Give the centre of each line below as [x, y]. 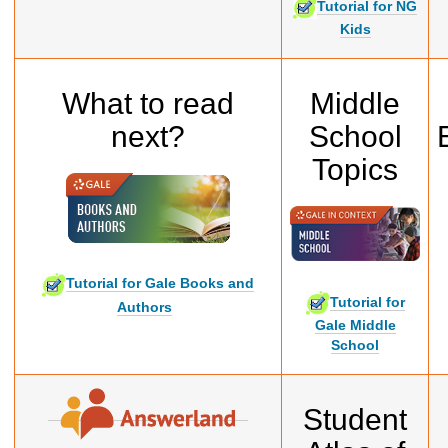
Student [355, 419]
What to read [148, 103]
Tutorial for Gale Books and [160, 283]
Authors [144, 306]
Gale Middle [355, 325]
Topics [355, 169]
